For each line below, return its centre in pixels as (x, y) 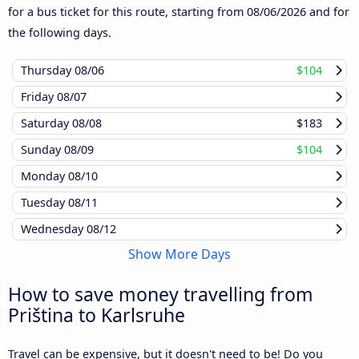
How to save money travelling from (161, 294)
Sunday (42, 150)
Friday (39, 97)
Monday (44, 176)
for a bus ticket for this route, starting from (127, 12)
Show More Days (179, 254)
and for (328, 12)
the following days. (60, 33)
